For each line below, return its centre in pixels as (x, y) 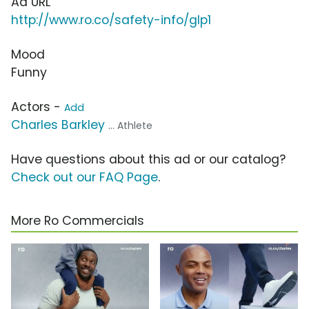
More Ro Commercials (78, 221)
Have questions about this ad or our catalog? (148, 160)
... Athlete (130, 126)
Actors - (38, 107)
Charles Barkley (58, 125)
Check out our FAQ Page (84, 178)
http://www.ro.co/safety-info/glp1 (111, 20)
